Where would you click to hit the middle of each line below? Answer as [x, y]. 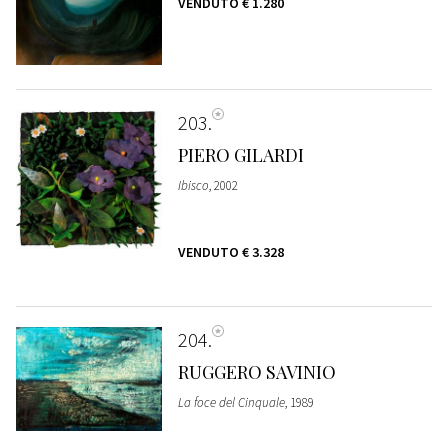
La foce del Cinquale [231, 402]
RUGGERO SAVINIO [256, 371]
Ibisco [193, 185]
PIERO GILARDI [240, 154]
